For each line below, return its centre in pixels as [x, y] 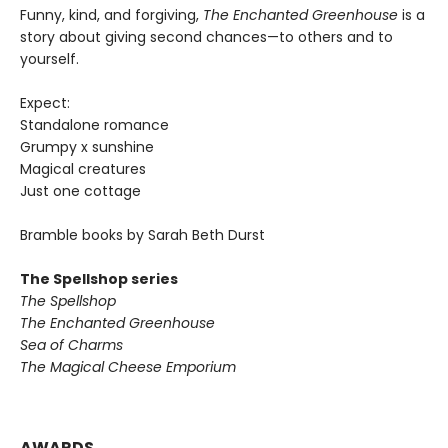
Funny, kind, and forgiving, [111, 15]
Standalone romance [94, 125]
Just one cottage [80, 191]
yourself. [49, 59]
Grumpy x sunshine [87, 147]
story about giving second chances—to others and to [206, 37]
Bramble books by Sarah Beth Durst [142, 235]
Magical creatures [83, 169]
